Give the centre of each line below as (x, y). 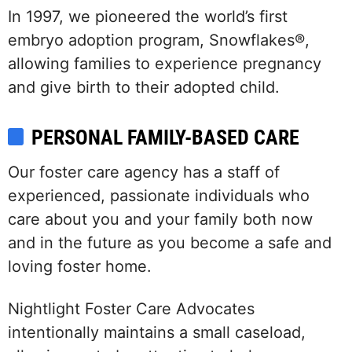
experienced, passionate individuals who (159, 196)
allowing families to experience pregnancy (165, 64)
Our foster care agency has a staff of (144, 172)
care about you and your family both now (160, 220)
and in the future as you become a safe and (170, 243)
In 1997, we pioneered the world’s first (148, 17)
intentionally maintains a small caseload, (157, 333)
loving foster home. (80, 267)
